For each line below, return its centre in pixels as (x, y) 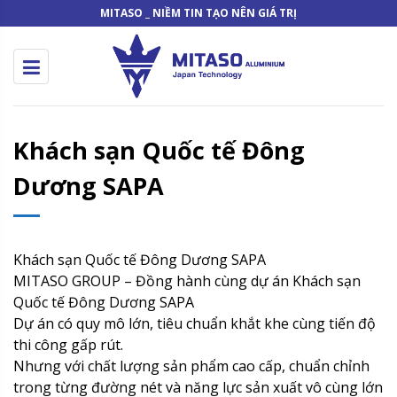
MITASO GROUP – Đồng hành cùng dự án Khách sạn (187, 281)
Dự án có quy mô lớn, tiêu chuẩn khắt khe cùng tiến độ (195, 323)
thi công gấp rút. (68, 345)
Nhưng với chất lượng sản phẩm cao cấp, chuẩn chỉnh (191, 366)
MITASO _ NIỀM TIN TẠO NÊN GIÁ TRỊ (198, 13)
